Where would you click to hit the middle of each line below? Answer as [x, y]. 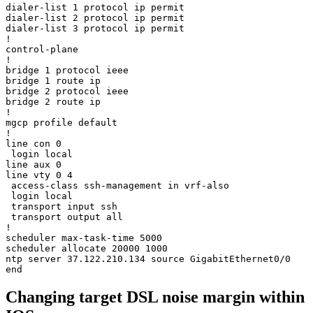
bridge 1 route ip [53, 80]
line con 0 [34, 143]
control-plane [42, 49]
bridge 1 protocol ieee [67, 70]
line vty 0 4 [39, 175]
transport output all [64, 217]
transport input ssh [61, 206]
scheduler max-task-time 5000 [84, 238]
